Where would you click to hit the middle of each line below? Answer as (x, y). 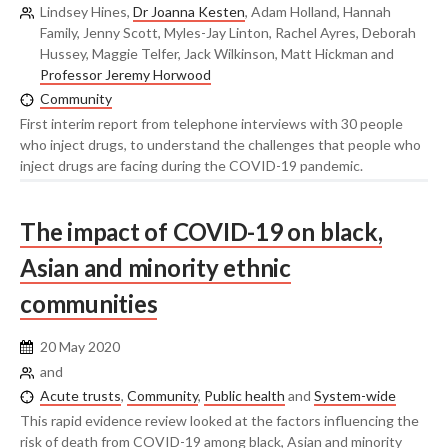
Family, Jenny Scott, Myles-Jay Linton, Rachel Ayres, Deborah (228, 32)
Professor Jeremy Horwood (125, 74)
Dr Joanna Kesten (189, 11)
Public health (244, 396)
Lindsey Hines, (86, 11)
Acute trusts (80, 396)
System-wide (355, 396)
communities (89, 304)
